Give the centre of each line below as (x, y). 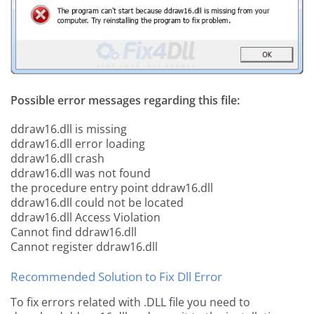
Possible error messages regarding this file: (125, 101)
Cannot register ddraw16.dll (84, 247)
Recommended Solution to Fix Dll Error (116, 277)
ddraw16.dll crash (57, 159)
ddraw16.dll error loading (78, 144)
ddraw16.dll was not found (81, 173)
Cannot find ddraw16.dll (74, 232)
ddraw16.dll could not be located (97, 203)
